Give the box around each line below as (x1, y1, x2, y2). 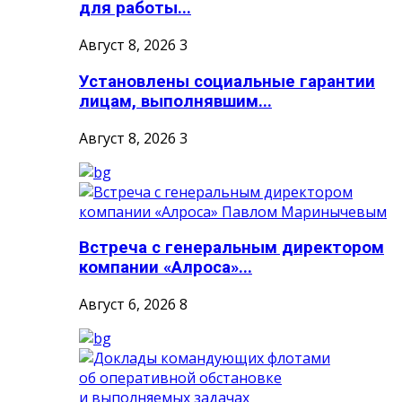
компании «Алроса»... (79, 258, 252, 278)
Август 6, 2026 (79, 293, 176, 314)
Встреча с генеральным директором (79, 238, 384, 258)
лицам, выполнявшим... (79, 91, 272, 111)
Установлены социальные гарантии (79, 71, 375, 92)
